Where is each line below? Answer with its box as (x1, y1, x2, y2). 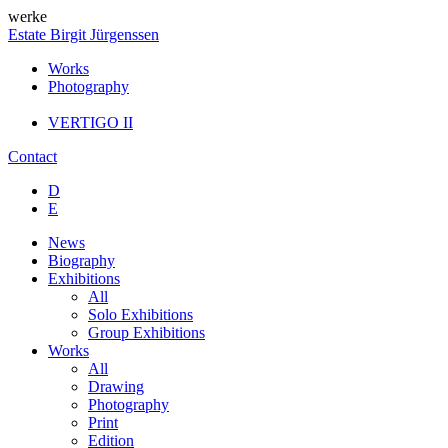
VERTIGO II (48, 114, 133, 131)
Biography (48, 252, 115, 269)
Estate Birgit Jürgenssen (8, 26, 159, 43)
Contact (8, 148, 57, 165)
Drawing (88, 378, 144, 395)
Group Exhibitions (88, 324, 205, 341)
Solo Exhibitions (88, 306, 193, 323)
